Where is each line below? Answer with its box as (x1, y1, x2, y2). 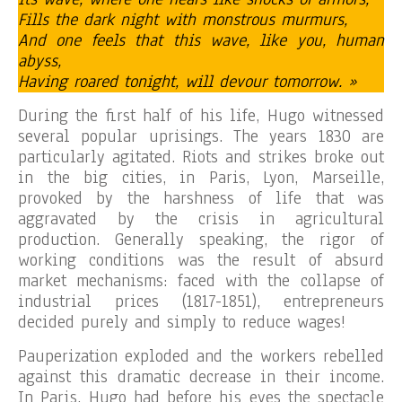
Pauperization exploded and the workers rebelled (18, 345, 384, 368)
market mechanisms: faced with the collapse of (18, 269, 384, 293)
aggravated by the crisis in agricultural (18, 207, 384, 231)
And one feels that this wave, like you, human (18, 29, 384, 52)
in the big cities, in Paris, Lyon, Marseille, (18, 166, 384, 189)
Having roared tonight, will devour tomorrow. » (18, 70, 357, 93)
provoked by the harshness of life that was (18, 187, 384, 210)
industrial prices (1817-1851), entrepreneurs (18, 290, 384, 313)
